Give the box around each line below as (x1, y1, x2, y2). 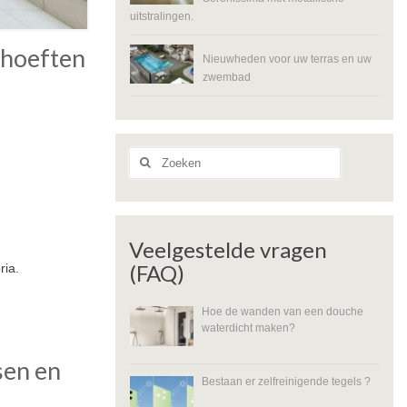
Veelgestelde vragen (129, 235, 327, 263)
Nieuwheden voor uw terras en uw (203, 52, 372, 65)
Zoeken (128, 145, 169, 160)
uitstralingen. (130, 9, 194, 22)
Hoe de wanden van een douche (201, 304, 363, 317)
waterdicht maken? (201, 321, 295, 333)
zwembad (203, 70, 251, 83)
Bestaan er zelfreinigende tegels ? (201, 374, 371, 387)
